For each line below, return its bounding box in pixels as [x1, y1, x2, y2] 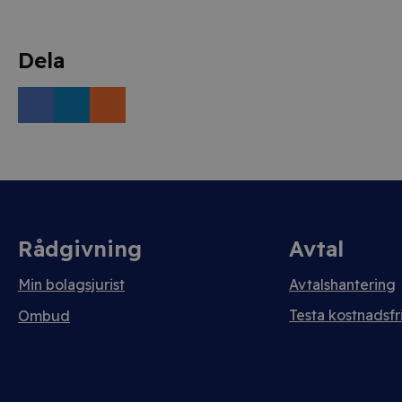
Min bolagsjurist [18, 275, 125, 293]
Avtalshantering [289, 275, 396, 293]
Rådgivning [18, 235, 142, 262]
